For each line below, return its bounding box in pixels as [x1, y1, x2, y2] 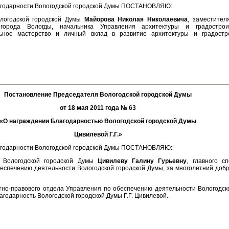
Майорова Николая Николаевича [84, 16, 188, 23]
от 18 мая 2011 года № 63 [60, 104, 136, 111]
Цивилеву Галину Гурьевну [97, 157, 187, 165]
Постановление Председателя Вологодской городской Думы [4, 91, 192, 98]
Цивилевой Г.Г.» [74, 131, 122, 138]
